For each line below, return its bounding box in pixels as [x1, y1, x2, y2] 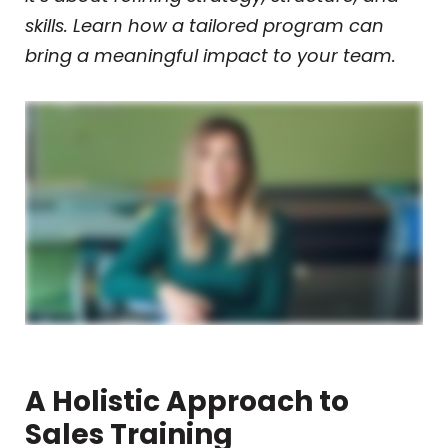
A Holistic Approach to [25, 381, 349, 421]
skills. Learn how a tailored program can [25, 13, 384, 38]
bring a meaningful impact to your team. [25, 43, 396, 68]
